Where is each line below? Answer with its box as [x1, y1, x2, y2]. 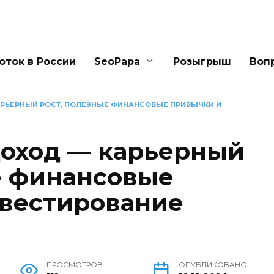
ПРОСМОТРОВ [46, 261, 103, 270]
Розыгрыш [173, 56, 231, 67]
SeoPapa [94, 56, 140, 67]
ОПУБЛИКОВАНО [179, 261, 247, 270]
